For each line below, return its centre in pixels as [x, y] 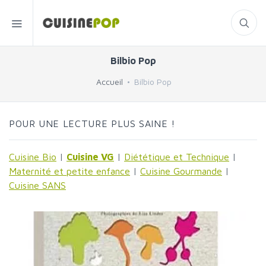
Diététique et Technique [177, 157]
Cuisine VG [90, 157]
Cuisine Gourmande [181, 171]
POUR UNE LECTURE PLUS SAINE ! [92, 123]
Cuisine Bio [33, 157]
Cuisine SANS [37, 185]
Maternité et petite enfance [69, 171]
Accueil [110, 82]
